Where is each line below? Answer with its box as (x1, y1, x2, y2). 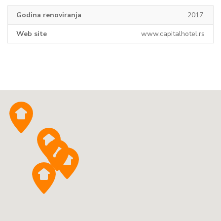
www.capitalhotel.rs (141, 29, 205, 39)
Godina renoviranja (16, 10, 81, 20)
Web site (16, 29, 47, 39)
